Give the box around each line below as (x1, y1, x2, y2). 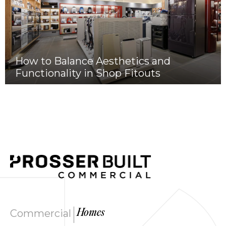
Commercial (10, 207, 71, 220)
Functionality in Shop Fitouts (15, 67, 160, 79)
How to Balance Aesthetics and (15, 54, 171, 67)
